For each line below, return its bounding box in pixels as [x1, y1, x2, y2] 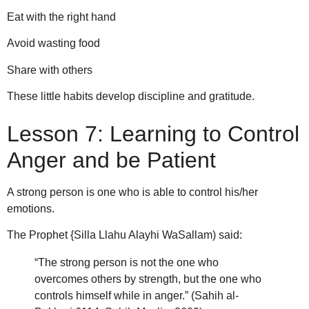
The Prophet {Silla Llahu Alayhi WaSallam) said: [7, 228, 242, 241]
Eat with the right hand [7, 10, 116, 23]
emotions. [7, 202, 54, 215]
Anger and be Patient [7, 147, 216, 172]
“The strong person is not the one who [34, 256, 219, 268]
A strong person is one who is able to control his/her [7, 186, 258, 198]
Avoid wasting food [7, 37, 100, 50]
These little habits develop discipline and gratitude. [7, 90, 255, 103]
